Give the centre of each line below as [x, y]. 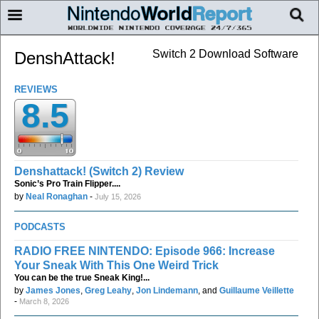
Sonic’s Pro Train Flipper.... [67, 183]
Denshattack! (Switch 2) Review [99, 171]
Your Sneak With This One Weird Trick [116, 265]
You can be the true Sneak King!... [82, 277]
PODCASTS [40, 226]
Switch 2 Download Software [225, 53]
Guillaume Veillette [257, 290]
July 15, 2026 [118, 196]
